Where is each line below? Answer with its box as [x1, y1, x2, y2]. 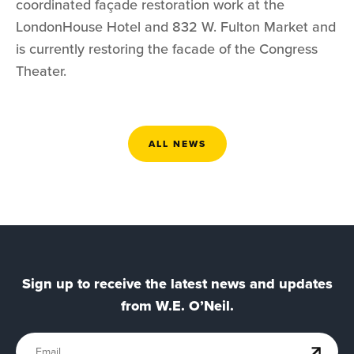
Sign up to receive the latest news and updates [21, 273, 333, 295]
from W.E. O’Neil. [120, 296, 234, 317]
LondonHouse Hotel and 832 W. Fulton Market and [16, 17, 336, 38]
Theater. [16, 61, 66, 82]
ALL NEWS [148, 137, 206, 152]
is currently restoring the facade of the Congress [16, 39, 318, 60]
